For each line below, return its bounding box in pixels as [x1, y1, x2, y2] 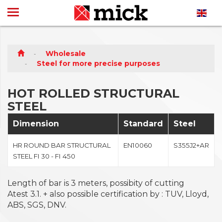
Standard [123, 119, 163, 128]
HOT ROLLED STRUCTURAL [7, 86, 179, 101]
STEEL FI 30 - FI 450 [13, 152, 75, 160]
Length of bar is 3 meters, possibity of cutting [7, 178, 184, 188]
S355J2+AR [173, 141, 209, 149]
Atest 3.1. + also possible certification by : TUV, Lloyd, [7, 189, 209, 199]
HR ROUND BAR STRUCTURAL [13, 141, 111, 149]
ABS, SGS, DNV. [7, 200, 66, 210]
